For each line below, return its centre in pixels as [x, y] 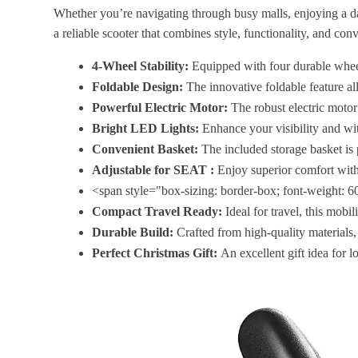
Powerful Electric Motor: [160, 108]
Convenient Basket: [145, 149]
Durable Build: [133, 233]
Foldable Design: [138, 87]
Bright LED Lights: [146, 129]
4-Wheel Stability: [141, 66]
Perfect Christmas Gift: [155, 253]
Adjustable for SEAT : [153, 170]
